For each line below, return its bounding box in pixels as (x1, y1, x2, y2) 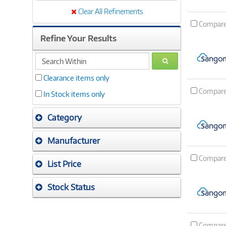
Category (47, 112, 82, 123)
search (35, 52, 56, 61)
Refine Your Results (40, 33, 117, 43)
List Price (47, 159, 81, 169)
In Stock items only (43, 90, 105, 98)
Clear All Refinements (78, 7, 143, 16)
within (35, 63, 54, 71)
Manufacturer (47, 136, 100, 146)
